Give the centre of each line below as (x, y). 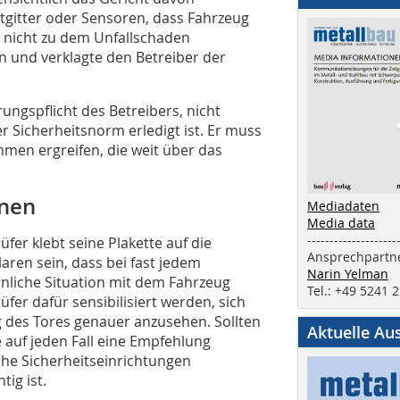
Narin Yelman (348, 273)
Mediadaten (343, 205)
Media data (341, 222)
